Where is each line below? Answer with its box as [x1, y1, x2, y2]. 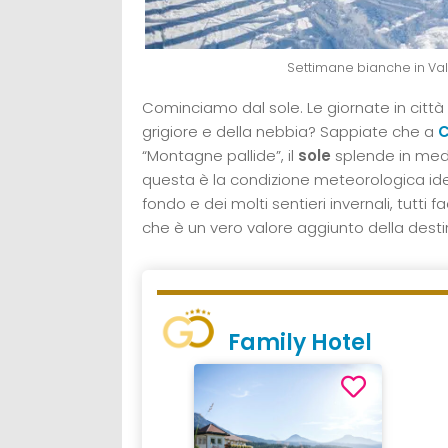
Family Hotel [228, 326, 373, 358]
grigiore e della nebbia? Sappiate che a [142, 120, 438, 142]
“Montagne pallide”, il [142, 144, 294, 166]
